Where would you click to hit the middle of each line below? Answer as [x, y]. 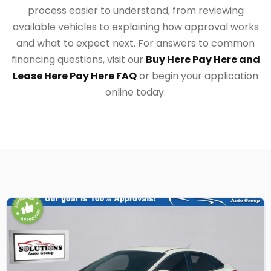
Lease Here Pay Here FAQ [75, 76]
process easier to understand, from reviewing [135, 11]
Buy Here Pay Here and [203, 60]
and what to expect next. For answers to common [135, 44]
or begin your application [198, 76]
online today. [135, 93]
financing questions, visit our [78, 60]
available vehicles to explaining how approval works [135, 27]
